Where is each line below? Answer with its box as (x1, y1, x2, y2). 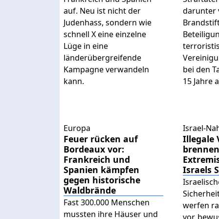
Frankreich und (64, 153, 130, 166)
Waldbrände (64, 184, 116, 197)
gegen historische (64, 174, 140, 186)
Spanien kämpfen (64, 164, 139, 176)
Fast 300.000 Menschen (64, 197, 150, 208)
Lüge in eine (64, 41, 108, 52)
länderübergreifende (64, 52, 141, 64)
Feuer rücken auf (64, 133, 138, 145)
